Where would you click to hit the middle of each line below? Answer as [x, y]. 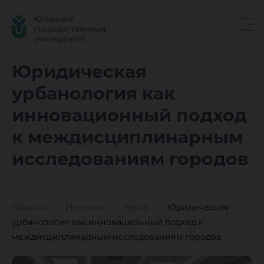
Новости [85, 208]
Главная [29, 208]
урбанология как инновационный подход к [108, 222]
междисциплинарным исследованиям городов [117, 237]
